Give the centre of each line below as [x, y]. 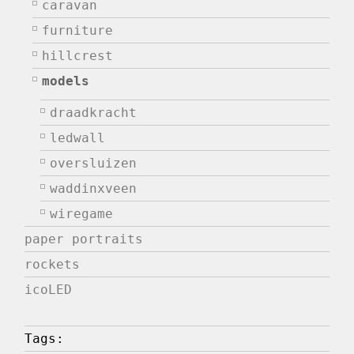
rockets [53, 265]
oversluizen [94, 164]
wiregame [82, 214]
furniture [78, 31]
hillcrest [78, 56]
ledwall [78, 138]
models [66, 81]
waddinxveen [94, 189]
